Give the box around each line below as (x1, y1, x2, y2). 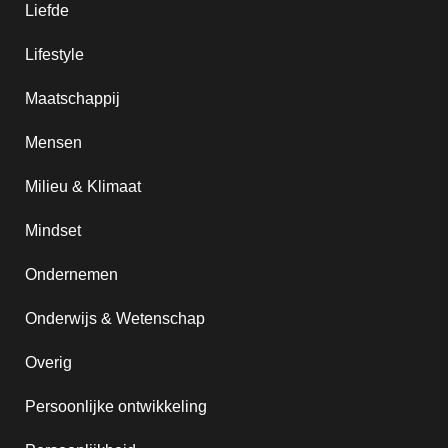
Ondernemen (25, 266, 118, 283)
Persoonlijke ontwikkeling (25, 398, 207, 415)
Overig (25, 354, 72, 371)
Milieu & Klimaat (25, 178, 141, 195)
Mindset (25, 222, 81, 239)
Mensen (25, 134, 82, 151)
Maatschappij (25, 90, 120, 107)
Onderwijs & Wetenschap (25, 310, 205, 327)
